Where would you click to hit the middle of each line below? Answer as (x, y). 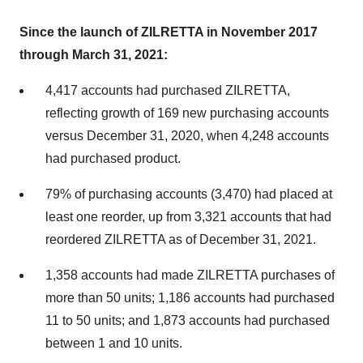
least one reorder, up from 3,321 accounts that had (188, 217)
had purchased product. (113, 158)
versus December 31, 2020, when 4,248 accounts (187, 136)
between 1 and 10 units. (114, 343)
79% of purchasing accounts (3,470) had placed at (189, 194)
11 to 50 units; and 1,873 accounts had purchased (188, 320)
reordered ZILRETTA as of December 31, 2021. (181, 239)
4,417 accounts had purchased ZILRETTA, (168, 90)
